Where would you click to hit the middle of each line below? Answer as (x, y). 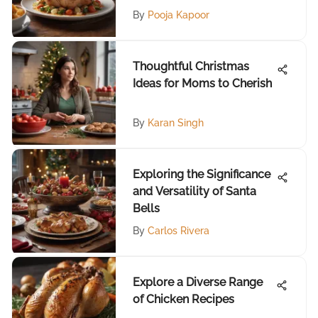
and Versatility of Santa (194, 191)
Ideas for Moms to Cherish (202, 83)
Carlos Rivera (179, 231)
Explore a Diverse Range (198, 282)
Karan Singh (176, 123)
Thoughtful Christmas (191, 66)
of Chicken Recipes (183, 299)
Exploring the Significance (202, 174)
